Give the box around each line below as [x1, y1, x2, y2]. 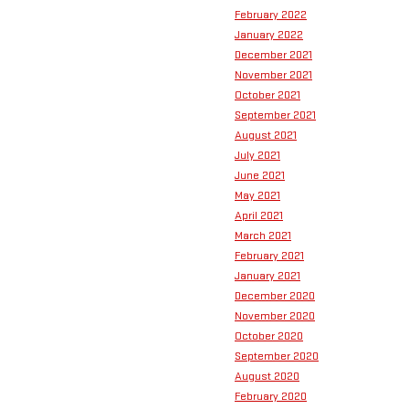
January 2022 [235, 27, 303, 43]
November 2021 [235, 68, 312, 83]
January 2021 [235, 268, 300, 284]
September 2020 [235, 349, 319, 364]
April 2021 [235, 208, 283, 224]
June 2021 [235, 168, 285, 184]
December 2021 [235, 47, 312, 63]
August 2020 [235, 369, 299, 384]
